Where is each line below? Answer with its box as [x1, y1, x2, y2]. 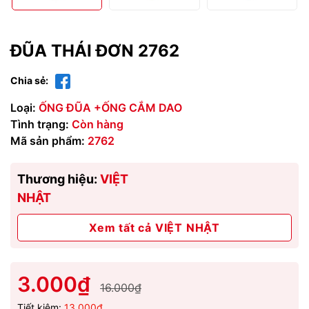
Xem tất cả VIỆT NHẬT [89, 220, 220, 235]
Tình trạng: [10, 117, 69, 131]
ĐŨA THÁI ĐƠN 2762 [10, 41, 179, 61]
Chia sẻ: [10, 74, 48, 87]
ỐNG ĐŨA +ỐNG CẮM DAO [39, 100, 182, 114]
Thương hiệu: [17, 171, 100, 186]
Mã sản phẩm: [10, 133, 85, 148]
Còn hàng [72, 117, 123, 131]
